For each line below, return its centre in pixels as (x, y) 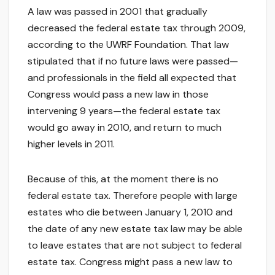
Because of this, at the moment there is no (123, 179)
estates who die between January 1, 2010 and (130, 212)
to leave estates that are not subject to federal (135, 246)
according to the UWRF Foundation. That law (128, 45)
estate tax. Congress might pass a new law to (130, 262)
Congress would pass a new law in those (118, 95)
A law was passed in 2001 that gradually (118, 12)
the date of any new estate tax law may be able (135, 229)
